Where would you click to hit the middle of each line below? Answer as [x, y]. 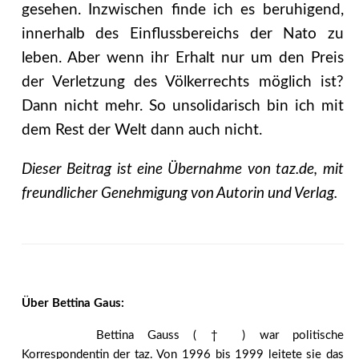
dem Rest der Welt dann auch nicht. [141, 131]
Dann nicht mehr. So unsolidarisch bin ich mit [182, 107]
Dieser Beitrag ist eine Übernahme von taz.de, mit [182, 170]
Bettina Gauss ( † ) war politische [220, 335]
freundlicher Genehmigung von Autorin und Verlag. [179, 194]
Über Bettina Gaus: [73, 304]
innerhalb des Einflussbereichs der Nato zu [182, 34]
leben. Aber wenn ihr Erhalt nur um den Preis [182, 58]
